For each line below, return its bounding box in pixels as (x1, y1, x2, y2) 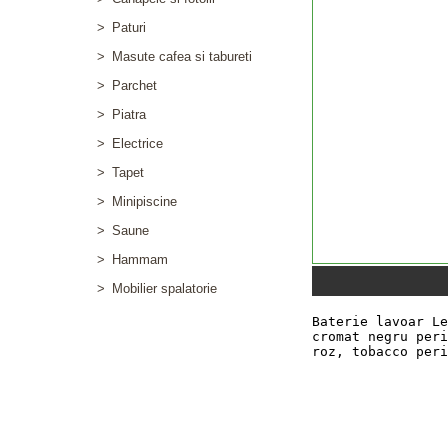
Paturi (112, 20, 146, 35)
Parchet (112, 78, 157, 93)
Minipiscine (112, 194, 177, 209)
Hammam (112, 252, 168, 267)
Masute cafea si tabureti (112, 49, 252, 64)
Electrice (112, 136, 163, 151)
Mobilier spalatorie (112, 281, 217, 296)
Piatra (112, 107, 146, 122)
